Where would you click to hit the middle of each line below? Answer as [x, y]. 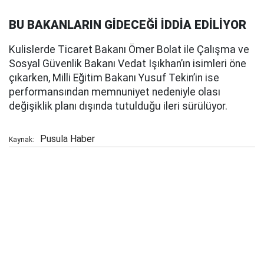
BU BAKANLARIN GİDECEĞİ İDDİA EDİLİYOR [128, 25]
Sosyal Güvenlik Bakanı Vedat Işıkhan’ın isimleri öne [128, 64]
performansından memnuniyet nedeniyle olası [115, 92]
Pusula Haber [67, 139]
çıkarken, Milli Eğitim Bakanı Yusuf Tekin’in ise [114, 78]
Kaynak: [22, 140]
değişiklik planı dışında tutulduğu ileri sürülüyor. [118, 106]
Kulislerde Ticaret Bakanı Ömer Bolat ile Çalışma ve [129, 49]
